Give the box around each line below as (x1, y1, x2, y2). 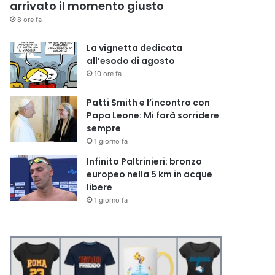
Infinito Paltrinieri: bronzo (87, 155, 203, 168)
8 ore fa (17, 15, 42, 24)
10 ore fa (94, 69, 122, 78)
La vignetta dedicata (87, 41, 183, 54)
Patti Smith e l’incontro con (87, 96, 211, 109)
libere (87, 180, 113, 193)
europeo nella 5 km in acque (87, 168, 213, 180)
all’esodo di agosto (87, 54, 176, 67)
